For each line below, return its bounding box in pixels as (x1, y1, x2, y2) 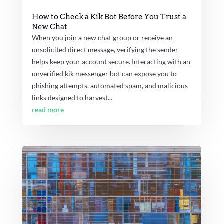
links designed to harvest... (31, 93, 112, 102)
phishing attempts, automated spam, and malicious (31, 81, 188, 90)
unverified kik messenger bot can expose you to (31, 69, 177, 78)
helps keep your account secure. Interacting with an (31, 57, 190, 66)
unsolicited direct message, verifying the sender (31, 45, 178, 54)
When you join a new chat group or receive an (31, 33, 173, 42)
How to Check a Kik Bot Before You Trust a (31, 12, 186, 21)
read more (31, 105, 64, 114)
